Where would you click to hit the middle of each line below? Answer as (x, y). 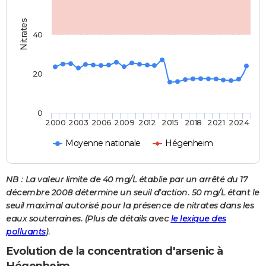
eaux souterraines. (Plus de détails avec (88, 219)
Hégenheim (189, 143)
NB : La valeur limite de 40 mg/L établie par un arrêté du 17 (126, 180)
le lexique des (198, 219)
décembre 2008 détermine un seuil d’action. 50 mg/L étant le (133, 193)
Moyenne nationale (103, 143)
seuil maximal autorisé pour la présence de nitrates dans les (130, 206)
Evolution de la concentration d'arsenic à (115, 251)
